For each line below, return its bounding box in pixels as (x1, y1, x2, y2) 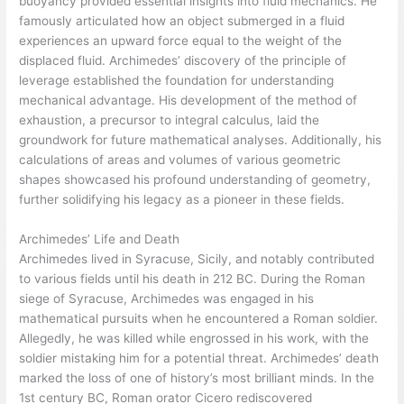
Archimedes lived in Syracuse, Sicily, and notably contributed (19, 252, 375, 267)
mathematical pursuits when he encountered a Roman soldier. (19, 311, 379, 326)
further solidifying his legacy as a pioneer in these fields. (19, 192, 345, 207)
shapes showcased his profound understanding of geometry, (19, 172, 372, 188)
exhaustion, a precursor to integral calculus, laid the (19, 113, 320, 128)
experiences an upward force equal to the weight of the (19, 33, 343, 49)
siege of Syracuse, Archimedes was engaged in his (19, 291, 315, 307)
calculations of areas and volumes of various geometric (19, 152, 342, 168)
